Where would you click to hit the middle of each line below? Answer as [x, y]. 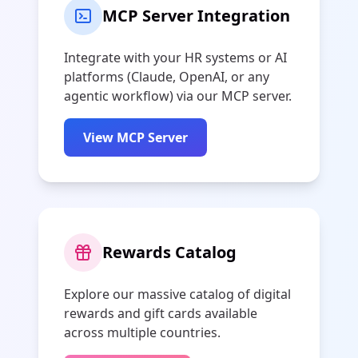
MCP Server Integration [196, 16]
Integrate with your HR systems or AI [175, 58]
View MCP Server [135, 137]
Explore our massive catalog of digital [177, 294]
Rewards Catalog [169, 252]
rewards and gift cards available [161, 313]
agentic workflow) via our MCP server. [178, 96]
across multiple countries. [142, 332]
